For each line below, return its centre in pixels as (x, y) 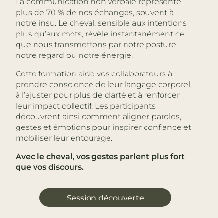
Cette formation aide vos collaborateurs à (94, 74)
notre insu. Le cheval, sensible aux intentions (101, 23)
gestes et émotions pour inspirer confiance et (103, 127)
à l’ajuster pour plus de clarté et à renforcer (98, 95)
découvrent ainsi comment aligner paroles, (98, 117)
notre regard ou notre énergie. (74, 55)
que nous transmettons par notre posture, (97, 45)
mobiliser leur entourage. (64, 138)
